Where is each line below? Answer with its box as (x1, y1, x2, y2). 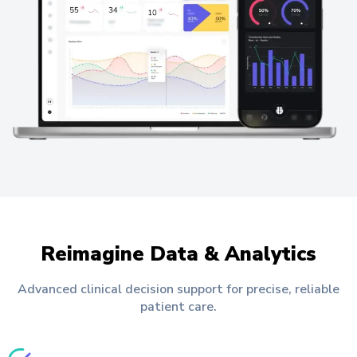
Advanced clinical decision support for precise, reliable (18, 280, 339, 298)
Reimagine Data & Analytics (41, 240, 316, 268)
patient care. (140, 297, 217, 316)
